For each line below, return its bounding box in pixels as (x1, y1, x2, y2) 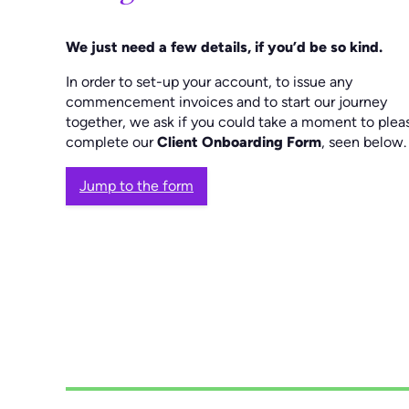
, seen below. (321, 132, 406, 151)
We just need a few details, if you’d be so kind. (66, 37, 383, 56)
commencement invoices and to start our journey (66, 92, 387, 110)
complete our (66, 132, 157, 151)
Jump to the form (79, 176, 194, 194)
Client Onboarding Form (157, 132, 321, 151)
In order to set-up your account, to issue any (66, 72, 352, 90)
